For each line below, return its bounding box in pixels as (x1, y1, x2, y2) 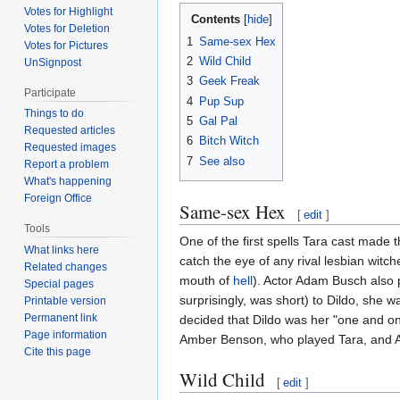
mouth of (179, 272, 233, 287)
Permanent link (24, 312, 98, 325)
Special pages (24, 278, 95, 291)
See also (199, 154, 245, 168)
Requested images (24, 141, 117, 154)
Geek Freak (199, 74, 260, 88)
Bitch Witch (199, 134, 259, 148)
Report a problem (24, 158, 110, 171)
